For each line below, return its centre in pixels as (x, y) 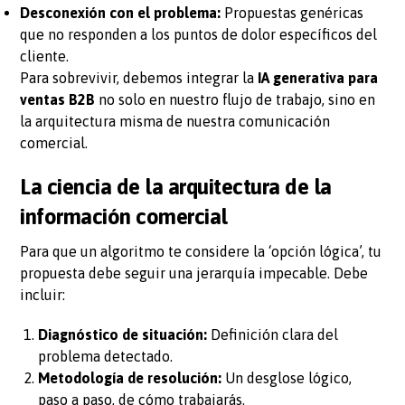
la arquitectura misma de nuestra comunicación (175, 121)
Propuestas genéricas (292, 12)
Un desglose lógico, (287, 377)
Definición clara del (273, 334)
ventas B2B (58, 99)
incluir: (43, 294)
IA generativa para (318, 77)
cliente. (45, 56)
